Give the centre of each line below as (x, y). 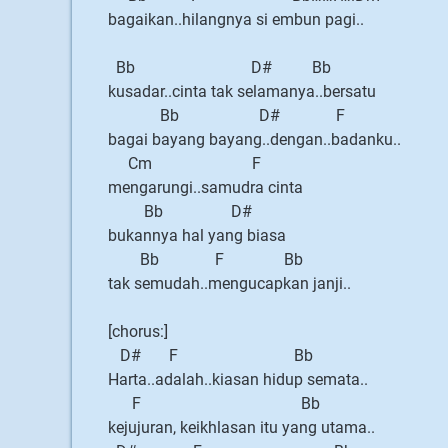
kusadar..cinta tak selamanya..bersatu (242, 91)
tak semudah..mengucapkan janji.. (229, 283)
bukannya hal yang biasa (197, 235)
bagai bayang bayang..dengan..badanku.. (254, 139)
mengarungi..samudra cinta (205, 187)
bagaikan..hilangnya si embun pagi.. (236, 19)
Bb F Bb (213, 259)
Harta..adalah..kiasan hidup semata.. (238, 379)
